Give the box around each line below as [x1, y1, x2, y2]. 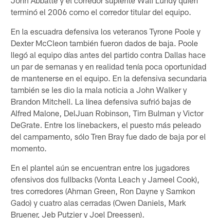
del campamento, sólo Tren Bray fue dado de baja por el [11, 131, 206, 141]
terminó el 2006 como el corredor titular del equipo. [11, 6, 192, 17]
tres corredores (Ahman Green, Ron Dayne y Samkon [11, 185, 196, 196]
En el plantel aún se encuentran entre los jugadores [11, 162, 190, 172]
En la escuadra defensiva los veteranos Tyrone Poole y [11, 26, 201, 36]
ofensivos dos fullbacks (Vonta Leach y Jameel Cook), [11, 174, 200, 184]
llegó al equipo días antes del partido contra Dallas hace [11, 49, 206, 59]
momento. [11, 143, 47, 153]
